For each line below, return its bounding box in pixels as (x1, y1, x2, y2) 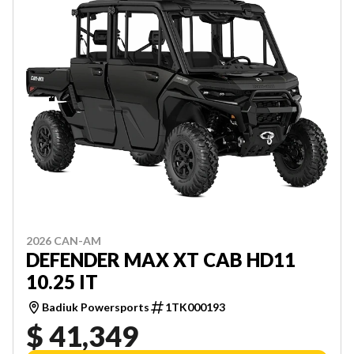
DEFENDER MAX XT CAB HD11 (26, 248, 296, 272)
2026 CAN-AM (26, 234, 101, 248)
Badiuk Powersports (42, 300, 149, 314)
